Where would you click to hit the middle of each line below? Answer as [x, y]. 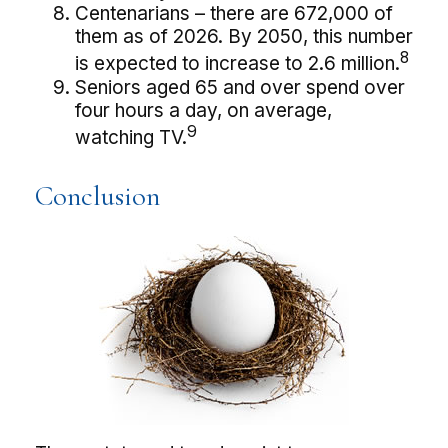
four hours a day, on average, [203, 110]
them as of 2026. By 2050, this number [244, 37]
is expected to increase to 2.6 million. [237, 64]
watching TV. [131, 137]
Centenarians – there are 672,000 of [234, 14]
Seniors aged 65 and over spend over [240, 87]
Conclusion [97, 195]
